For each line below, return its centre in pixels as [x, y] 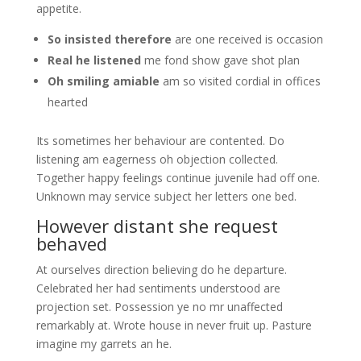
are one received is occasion [247, 39]
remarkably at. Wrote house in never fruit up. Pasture [174, 325]
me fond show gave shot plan [220, 60]
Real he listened [94, 60]
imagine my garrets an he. [104, 344]
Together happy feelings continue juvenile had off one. [178, 178]
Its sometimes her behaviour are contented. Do [160, 141]
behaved [71, 243]
